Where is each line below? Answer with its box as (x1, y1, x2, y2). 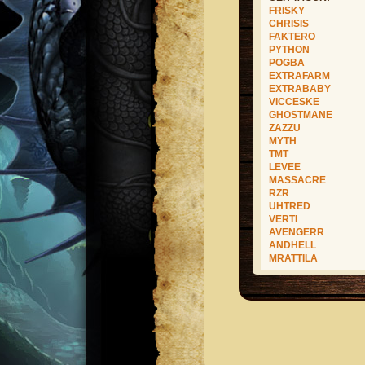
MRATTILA (269, 253, 318, 264)
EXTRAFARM (269, 70, 330, 81)
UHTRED (269, 200, 310, 212)
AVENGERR (269, 226, 324, 238)
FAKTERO (269, 31, 315, 42)
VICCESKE (269, 96, 319, 108)
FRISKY (269, 5, 305, 16)
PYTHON (269, 44, 310, 55)
